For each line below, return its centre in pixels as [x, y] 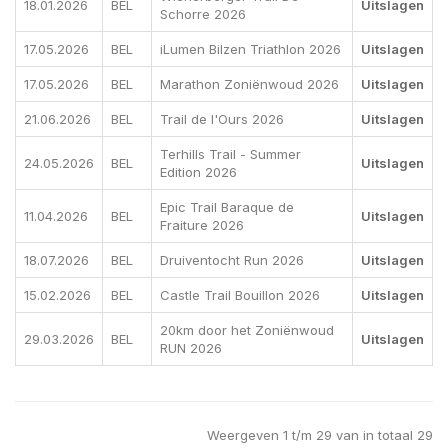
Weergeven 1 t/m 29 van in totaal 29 [320, 435]
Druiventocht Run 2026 [232, 260]
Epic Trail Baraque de [227, 207]
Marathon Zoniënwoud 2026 [249, 84]
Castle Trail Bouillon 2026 [240, 295]
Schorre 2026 [203, 14]
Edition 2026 [198, 172]
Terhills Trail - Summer [230, 154]
